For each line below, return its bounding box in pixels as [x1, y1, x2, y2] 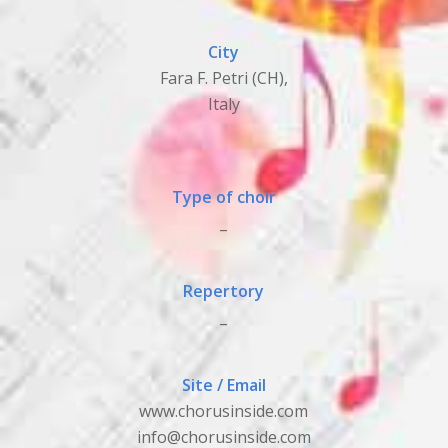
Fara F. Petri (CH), [159, 66, 288, 89]
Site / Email [181, 374, 266, 397]
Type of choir [171, 185, 276, 208]
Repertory [183, 279, 265, 302]
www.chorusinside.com [139, 400, 309, 423]
